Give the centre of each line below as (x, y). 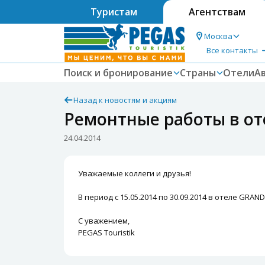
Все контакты (232, 50)
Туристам (114, 12)
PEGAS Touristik (106, 232)
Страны (198, 73)
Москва (218, 36)
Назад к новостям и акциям (125, 100)
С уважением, (104, 221)
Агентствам (217, 12)
